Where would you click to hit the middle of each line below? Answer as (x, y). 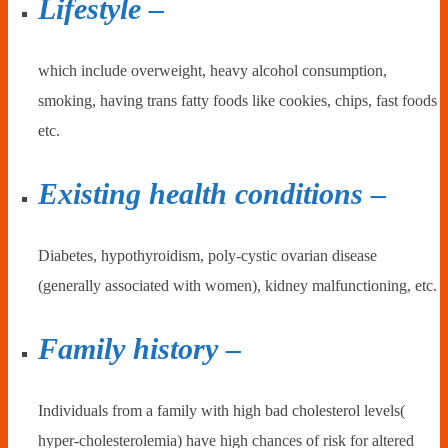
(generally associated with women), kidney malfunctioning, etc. (237, 285)
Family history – (139, 348)
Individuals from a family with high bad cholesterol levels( (221, 410)
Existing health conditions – (212, 193)
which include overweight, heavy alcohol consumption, (212, 71)
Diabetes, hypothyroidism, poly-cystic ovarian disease (207, 255)
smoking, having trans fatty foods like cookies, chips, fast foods (237, 101)
